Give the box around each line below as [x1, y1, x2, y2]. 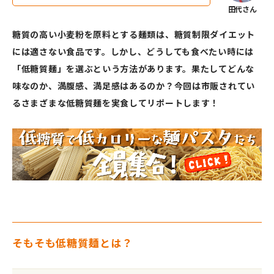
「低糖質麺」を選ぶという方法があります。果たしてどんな [12, 62, 254, 75]
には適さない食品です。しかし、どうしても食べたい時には [12, 45, 254, 57]
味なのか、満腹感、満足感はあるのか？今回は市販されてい [12, 79, 255, 92]
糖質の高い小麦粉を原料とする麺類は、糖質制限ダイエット [12, 28, 255, 40]
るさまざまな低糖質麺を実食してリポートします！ [12, 96, 221, 109]
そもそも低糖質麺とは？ [12, 234, 133, 250]
